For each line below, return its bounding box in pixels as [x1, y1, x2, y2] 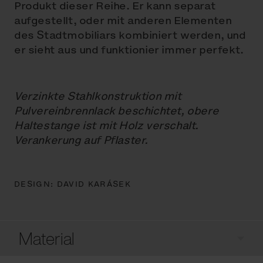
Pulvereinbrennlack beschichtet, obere [14, 103, 219, 119]
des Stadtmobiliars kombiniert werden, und [14, 28, 246, 43]
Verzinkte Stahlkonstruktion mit [14, 89, 181, 104]
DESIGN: [14, 179, 57, 190]
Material [19, 226, 75, 251]
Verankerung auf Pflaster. [14, 133, 149, 148]
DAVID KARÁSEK [56, 179, 131, 190]
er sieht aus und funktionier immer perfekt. [14, 42, 244, 58]
